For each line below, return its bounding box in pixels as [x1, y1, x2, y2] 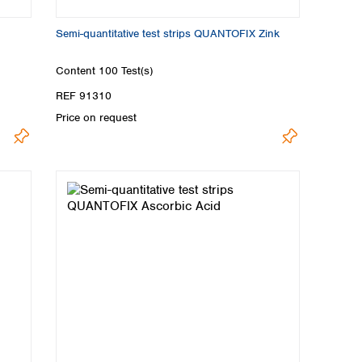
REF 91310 [56, 88, 112, 103]
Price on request [56, 110, 137, 124]
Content [56, 63, 99, 78]
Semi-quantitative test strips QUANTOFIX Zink [56, 27, 280, 41]
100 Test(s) [99, 63, 153, 78]
